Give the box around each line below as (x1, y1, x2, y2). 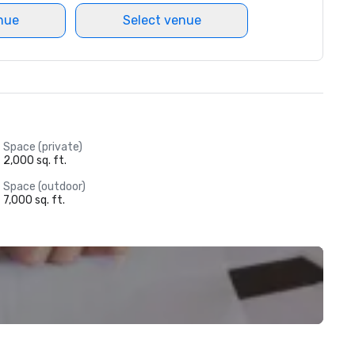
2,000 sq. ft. (2, 154, 67, 167)
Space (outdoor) (2, 180, 86, 193)
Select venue (122, 13, 201, 28)
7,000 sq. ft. (2, 193, 65, 207)
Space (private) (2, 140, 82, 154)
